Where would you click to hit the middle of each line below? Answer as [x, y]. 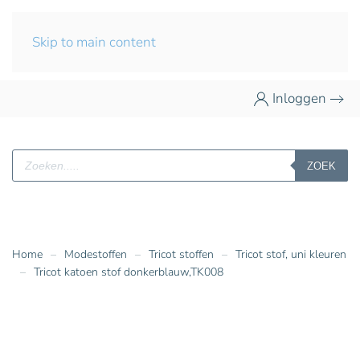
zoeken [33, 178]
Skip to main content [94, 42]
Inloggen [299, 98]
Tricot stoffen [181, 254]
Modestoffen [96, 254]
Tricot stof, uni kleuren [291, 254]
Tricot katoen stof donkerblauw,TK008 [129, 272]
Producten [43, 164]
